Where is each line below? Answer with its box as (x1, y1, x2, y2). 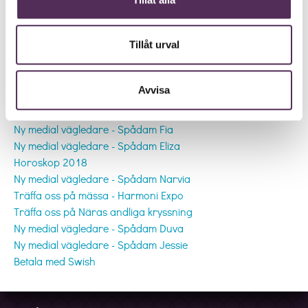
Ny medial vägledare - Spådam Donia (14, 104, 187, 120)
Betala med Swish (14, 253, 96, 268)
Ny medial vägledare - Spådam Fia (14, 121, 173, 136)
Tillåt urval (129, 38, 179, 51)
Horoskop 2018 (14, 154, 87, 169)
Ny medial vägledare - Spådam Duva (14, 220, 184, 235)
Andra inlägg (14, 80, 103, 102)
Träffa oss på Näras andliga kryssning (14, 203, 192, 219)
